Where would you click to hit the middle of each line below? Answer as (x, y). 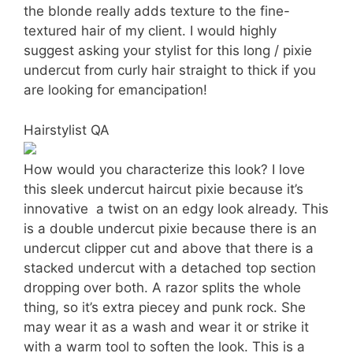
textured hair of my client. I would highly (150, 31)
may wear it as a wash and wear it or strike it (166, 327)
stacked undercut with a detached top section (170, 268)
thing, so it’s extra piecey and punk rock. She (165, 307)
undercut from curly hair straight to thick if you (170, 70)
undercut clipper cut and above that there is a (169, 248)
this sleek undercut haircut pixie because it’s (163, 189)
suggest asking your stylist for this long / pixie (168, 50)
